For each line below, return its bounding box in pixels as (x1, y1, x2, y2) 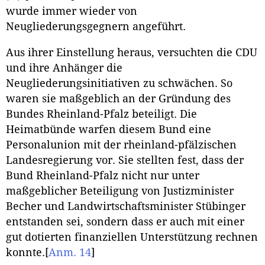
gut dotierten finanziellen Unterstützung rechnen (6, 231, 258, 244)
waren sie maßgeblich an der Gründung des (6, 93, 231, 105)
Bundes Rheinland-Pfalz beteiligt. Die (6, 108, 197, 121)
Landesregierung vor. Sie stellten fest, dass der (6, 154, 244, 167)
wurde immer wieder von (6, 5, 137, 18)
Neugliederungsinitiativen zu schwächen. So (6, 77, 232, 90)
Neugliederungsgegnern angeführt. (6, 21, 186, 33)
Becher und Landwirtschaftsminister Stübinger (6, 201, 245, 213)
